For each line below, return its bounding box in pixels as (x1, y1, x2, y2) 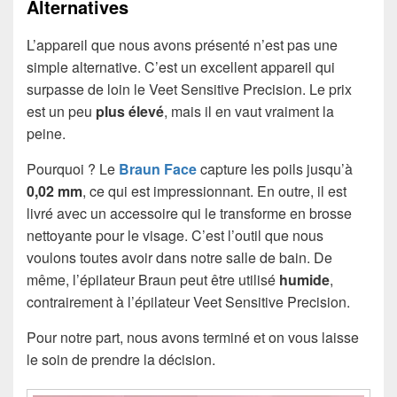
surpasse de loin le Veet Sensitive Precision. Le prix (27, 78, 352, 99)
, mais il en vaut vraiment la (164, 100, 334, 121)
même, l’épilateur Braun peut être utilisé (27, 269, 279, 290)
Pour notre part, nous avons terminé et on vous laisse (27, 326, 359, 347)
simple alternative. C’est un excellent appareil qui (27, 56, 335, 77)
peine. (27, 122, 66, 144)
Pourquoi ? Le (27, 158, 119, 179)
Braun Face (119, 158, 197, 179)
